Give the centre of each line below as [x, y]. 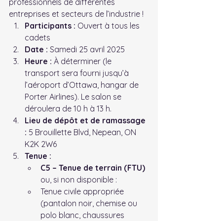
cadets [37, 37]
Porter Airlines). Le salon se [74, 96]
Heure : [38, 61]
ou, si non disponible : [79, 179]
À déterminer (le [83, 61]
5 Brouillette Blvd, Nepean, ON [82, 132]
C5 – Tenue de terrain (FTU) [93, 167]
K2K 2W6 [41, 144]
